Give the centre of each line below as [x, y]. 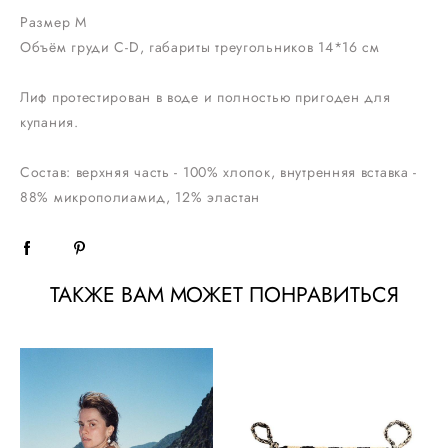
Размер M [53, 21]
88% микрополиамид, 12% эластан [140, 196]
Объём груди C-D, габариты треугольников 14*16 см [200, 46]
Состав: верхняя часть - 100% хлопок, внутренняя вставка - [219, 171]
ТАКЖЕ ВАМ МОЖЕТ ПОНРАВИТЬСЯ [224, 294]
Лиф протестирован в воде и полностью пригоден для [205, 96]
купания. [49, 121]
